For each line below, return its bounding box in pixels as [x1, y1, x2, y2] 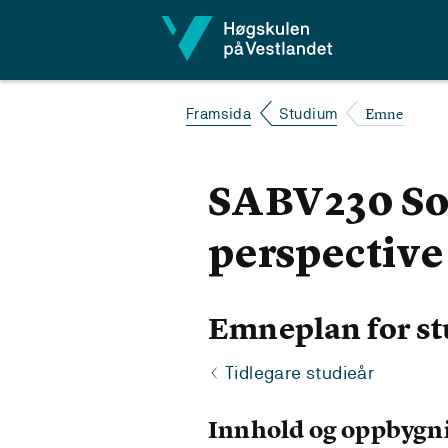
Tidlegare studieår [225, 362, 375, 383]
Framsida [186, 105, 252, 122]
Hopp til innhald [21, 15, 150, 37]
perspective [208, 237, 444, 277]
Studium [278, 105, 338, 122]
